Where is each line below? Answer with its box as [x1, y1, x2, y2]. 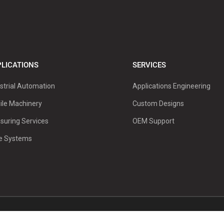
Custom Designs [132, 99, 184, 108]
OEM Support [132, 117, 174, 125]
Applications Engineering [132, 82, 210, 90]
